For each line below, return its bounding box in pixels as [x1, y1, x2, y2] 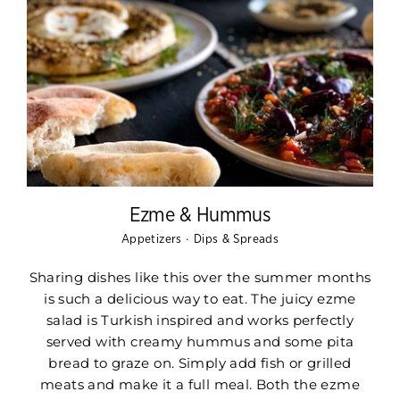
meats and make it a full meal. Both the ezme [40, 375, 360, 393]
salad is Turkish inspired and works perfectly [46, 311, 354, 329]
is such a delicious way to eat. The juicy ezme [44, 289, 356, 307]
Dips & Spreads [193, 232, 279, 246]
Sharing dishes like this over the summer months [29, 268, 371, 286]
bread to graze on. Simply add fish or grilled [48, 354, 352, 371]
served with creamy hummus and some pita [46, 332, 354, 350]
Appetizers [121, 232, 187, 246]
